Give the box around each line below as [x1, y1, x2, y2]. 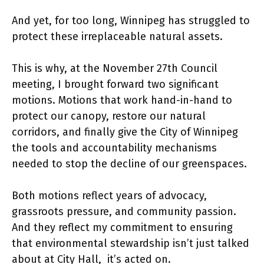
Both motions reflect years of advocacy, [12, 189, 207, 202]
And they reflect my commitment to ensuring [12, 221, 233, 234]
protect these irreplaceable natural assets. [12, 30, 223, 43]
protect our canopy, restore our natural [12, 110, 206, 123]
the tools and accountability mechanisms [12, 141, 217, 154]
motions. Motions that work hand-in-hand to [12, 94, 232, 107]
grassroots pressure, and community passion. [12, 205, 236, 218]
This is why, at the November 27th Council [12, 62, 217, 75]
